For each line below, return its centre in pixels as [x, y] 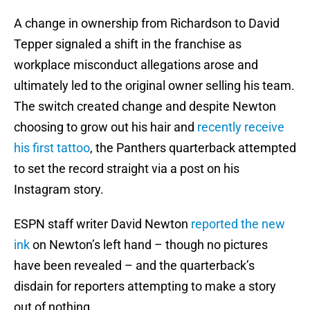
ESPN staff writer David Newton [102, 224]
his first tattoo [52, 148]
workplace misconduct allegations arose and [136, 65]
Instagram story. [59, 190]
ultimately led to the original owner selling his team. [154, 86]
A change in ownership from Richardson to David [147, 24]
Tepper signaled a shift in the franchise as [128, 44]
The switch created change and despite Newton [145, 107]
